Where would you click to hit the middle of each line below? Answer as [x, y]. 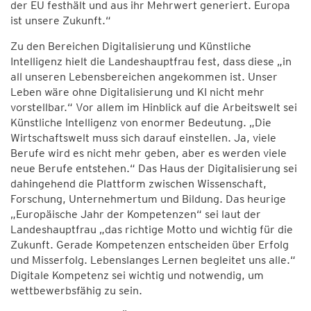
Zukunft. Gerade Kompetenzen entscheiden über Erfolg [150, 245]
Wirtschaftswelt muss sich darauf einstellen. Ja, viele [143, 138]
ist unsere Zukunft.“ [61, 20]
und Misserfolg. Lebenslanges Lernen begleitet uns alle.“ [153, 260]
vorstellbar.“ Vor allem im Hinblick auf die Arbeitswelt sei [154, 107]
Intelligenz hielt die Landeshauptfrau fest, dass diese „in [151, 61]
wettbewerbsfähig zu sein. [76, 291]
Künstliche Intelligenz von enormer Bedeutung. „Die [141, 123]
